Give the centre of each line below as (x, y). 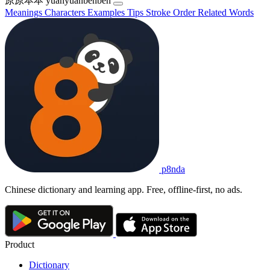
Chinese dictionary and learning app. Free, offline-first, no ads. (124, 189)
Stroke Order (172, 12)
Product (20, 245)
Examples (107, 12)
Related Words (226, 12)
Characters (66, 12)
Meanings (25, 12)
